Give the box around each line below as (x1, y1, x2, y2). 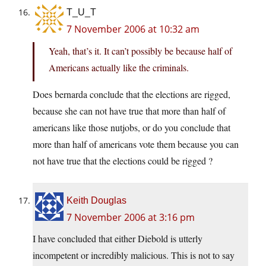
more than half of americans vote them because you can (33, 138, 239, 151)
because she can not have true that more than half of (33, 104, 226, 118)
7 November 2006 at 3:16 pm (66, 211, 195, 224)
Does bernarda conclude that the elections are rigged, (33, 88, 230, 101)
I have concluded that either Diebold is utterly (33, 232, 202, 245)
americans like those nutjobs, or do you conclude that (33, 121, 230, 134)
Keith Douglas (66, 195, 126, 206)
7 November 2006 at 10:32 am (66, 23, 199, 36)
